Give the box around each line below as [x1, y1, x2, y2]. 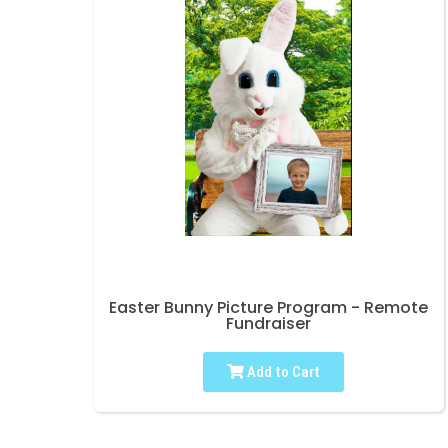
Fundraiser [226, 312, 311, 336]
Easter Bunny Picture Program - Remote [109, 296, 428, 320]
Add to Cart [244, 363, 320, 382]
